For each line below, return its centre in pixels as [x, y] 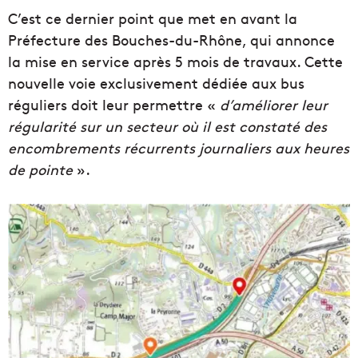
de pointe [40, 169]
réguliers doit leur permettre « [114, 104]
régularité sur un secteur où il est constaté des [167, 125]
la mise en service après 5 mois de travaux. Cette [175, 61]
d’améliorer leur [274, 104]
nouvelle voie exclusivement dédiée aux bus [156, 82]
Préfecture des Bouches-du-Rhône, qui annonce [171, 39]
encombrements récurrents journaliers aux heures [179, 147]
